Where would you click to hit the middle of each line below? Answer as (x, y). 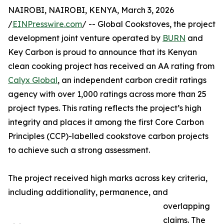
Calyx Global (33, 80)
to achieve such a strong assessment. (79, 150)
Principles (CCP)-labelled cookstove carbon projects (108, 136)
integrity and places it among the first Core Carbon (106, 122)
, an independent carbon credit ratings (132, 80)
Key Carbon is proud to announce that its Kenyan (102, 52)
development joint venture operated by (85, 38)
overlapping (186, 206)
